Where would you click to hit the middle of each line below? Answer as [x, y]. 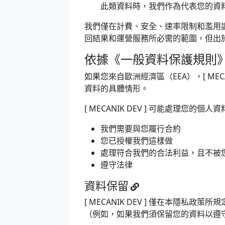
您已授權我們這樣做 [137, 141]
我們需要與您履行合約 [141, 129]
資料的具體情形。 [117, 88]
